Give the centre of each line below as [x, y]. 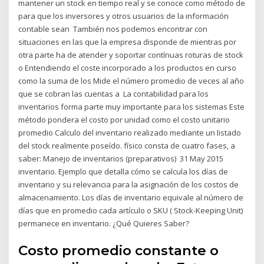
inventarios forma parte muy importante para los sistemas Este [132, 107]
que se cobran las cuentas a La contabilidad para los [114, 94]
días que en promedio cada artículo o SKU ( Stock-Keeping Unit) [131, 211]
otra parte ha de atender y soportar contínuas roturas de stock [131, 55]
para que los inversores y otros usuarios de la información [124, 16]
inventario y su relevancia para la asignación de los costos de [129, 185]
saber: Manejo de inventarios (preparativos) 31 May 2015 [121, 159]
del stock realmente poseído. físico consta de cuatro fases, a [127, 146]
